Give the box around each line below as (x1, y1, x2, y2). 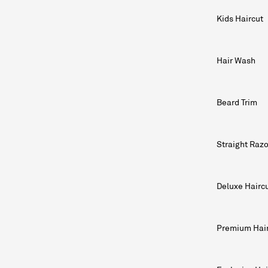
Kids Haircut (217, 13, 263, 24)
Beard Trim (217, 96, 257, 108)
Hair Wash (217, 54, 255, 66)
